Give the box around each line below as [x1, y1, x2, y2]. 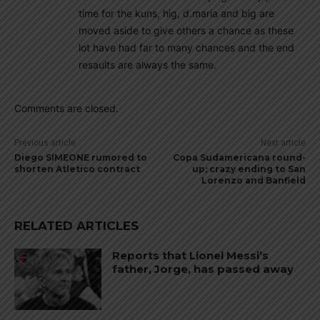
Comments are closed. [14, 102, 119, 114]
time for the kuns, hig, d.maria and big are [79, 7, 274, 19]
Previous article [14, 138, 76, 148]
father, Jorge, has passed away [112, 262, 294, 276]
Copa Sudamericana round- [172, 152, 306, 163]
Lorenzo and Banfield [201, 175, 306, 186]
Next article [260, 138, 306, 148]
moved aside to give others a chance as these [79, 24, 294, 36]
